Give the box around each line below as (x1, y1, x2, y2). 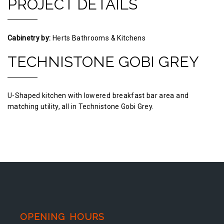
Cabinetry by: (7, 33, 51, 42)
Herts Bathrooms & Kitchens (50, 33, 146, 42)
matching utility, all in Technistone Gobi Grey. (7, 102, 154, 110)
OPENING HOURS (20, 211, 104, 222)
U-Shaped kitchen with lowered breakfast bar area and (7, 91, 189, 99)
